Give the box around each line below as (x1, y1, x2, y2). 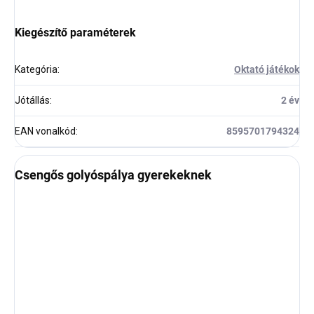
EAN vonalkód (15, 125, 76, 137)
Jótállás (15, 95, 50, 107)
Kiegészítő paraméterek (15, 26, 136, 40)
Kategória (15, 64, 57, 76)
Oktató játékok (234, 64, 299, 76)
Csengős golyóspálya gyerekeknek (15, 168, 212, 183)
